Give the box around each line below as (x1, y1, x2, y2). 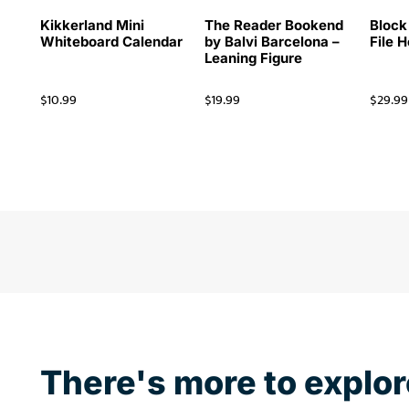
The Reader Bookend (204, 16, 344, 35)
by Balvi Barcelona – (204, 33, 341, 51)
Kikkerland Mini (39, 16, 144, 35)
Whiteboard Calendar (39, 33, 183, 51)
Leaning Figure (204, 49, 303, 68)
